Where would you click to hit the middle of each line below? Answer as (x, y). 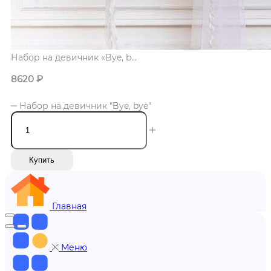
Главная (69, 207)
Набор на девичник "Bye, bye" (85, 106)
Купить (42, 160)
